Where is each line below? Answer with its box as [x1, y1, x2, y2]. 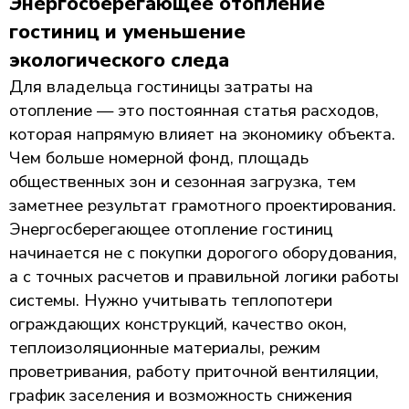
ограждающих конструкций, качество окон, [9, 312, 347, 335]
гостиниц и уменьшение [9, 18, 246, 46]
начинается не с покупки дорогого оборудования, [9, 241, 397, 264]
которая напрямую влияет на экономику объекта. [9, 122, 395, 145]
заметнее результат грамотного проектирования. [9, 194, 396, 216]
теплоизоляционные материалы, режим [9, 336, 320, 359]
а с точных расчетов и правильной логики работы [9, 265, 399, 288]
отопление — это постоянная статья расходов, [9, 99, 379, 121]
